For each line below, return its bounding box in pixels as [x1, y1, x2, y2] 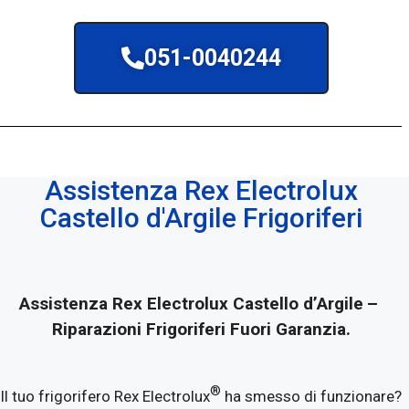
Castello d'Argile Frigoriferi [39, 202, 362, 235]
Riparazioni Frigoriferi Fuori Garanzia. [51, 319, 351, 341]
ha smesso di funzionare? [225, 387, 402, 406]
